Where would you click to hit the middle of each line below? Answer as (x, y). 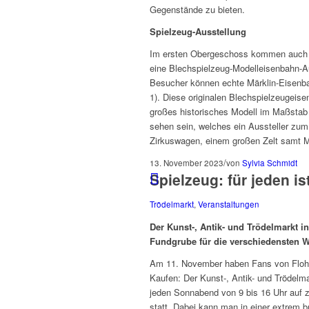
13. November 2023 (187, 162)
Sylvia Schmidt (270, 162)
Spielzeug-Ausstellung (199, 31)
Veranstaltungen (229, 204)
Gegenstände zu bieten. (197, 9)
